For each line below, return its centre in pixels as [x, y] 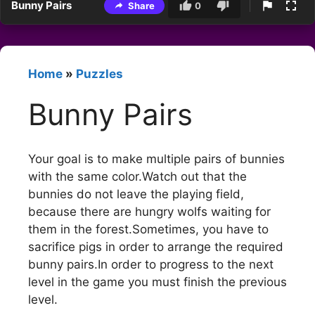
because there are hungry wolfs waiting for [149, 211]
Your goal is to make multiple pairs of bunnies [156, 159]
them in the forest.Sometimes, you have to [148, 229]
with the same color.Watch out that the [137, 176]
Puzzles [99, 74]
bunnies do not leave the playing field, [136, 194]
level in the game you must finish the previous [157, 282]
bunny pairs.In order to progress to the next [151, 264]
